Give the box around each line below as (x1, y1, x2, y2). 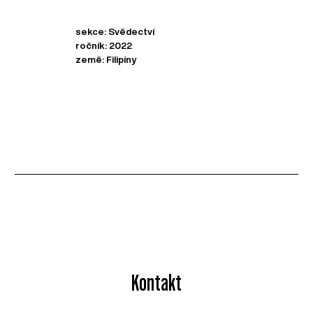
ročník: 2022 (75, 41, 133, 50)
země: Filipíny (75, 54, 138, 64)
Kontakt (131, 270, 182, 294)
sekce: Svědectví (75, 27, 155, 36)
